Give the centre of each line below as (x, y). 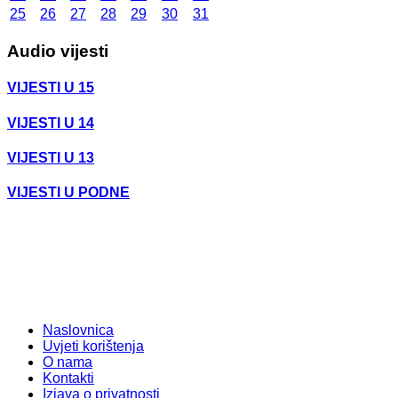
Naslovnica (78, 330)
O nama (68, 362)
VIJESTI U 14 (51, 123)
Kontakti (68, 378)
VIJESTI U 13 (51, 157)
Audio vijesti (58, 51)
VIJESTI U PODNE (68, 193)
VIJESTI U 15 (51, 88)
